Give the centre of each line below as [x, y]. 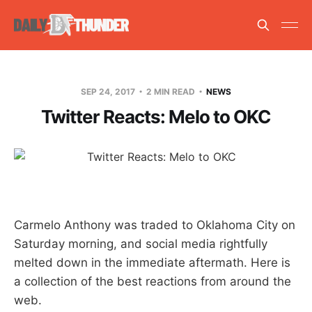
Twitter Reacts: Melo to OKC [156, 116]
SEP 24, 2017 [109, 91]
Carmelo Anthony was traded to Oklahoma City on [155, 225]
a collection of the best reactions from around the [153, 281]
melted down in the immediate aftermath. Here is [152, 262]
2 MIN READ [171, 91]
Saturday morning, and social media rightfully [141, 243]
